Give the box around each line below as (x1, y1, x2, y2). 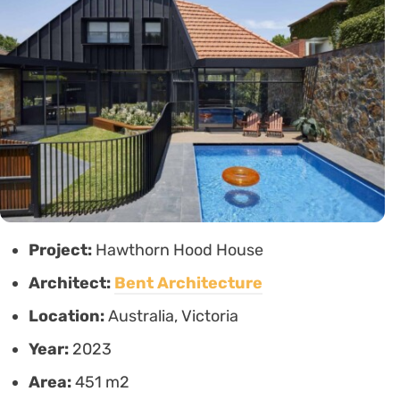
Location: (29, 306, 108, 327)
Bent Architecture (114, 273, 262, 294)
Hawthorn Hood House (96, 240, 263, 261)
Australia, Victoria (108, 306, 238, 327)
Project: (29, 240, 96, 261)
